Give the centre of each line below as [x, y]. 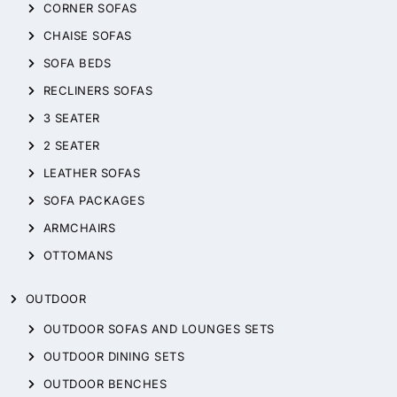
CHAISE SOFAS [87, 36]
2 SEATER [71, 146]
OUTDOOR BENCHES [105, 384]
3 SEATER [71, 118]
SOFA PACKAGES [94, 201]
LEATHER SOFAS [92, 173]
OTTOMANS [78, 256]
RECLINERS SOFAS [98, 91]
